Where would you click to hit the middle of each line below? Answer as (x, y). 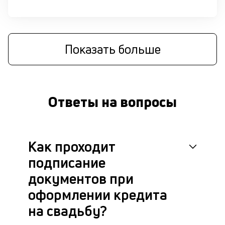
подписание (67, 162)
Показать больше (113, 49)
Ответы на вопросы (113, 102)
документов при (81, 179)
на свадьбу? (68, 211)
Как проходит (72, 146)
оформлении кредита (98, 195)
